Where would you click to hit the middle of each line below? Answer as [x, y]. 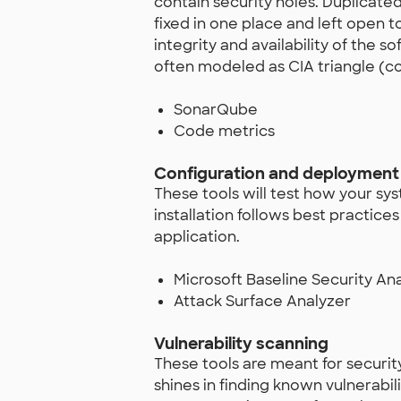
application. [197, 237]
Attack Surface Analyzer [263, 302]
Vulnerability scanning [241, 344]
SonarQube [216, 110]
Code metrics [225, 132]
